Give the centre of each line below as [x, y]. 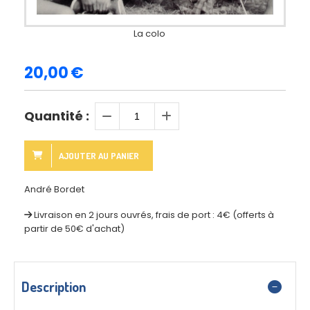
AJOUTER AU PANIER [99, 155]
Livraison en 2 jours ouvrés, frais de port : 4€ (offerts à [154, 215]
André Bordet [54, 189]
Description [54, 286]
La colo [149, 33]
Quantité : [57, 116]
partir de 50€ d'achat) [74, 228]
